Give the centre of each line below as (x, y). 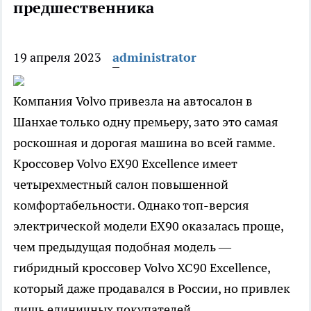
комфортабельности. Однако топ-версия (131, 205)
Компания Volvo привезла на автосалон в (133, 101)
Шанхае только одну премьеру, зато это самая (146, 122)
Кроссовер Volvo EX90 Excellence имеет (125, 164)
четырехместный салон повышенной (121, 185)
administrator (154, 58)
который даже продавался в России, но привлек (152, 289)
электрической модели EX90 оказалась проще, (148, 226)
